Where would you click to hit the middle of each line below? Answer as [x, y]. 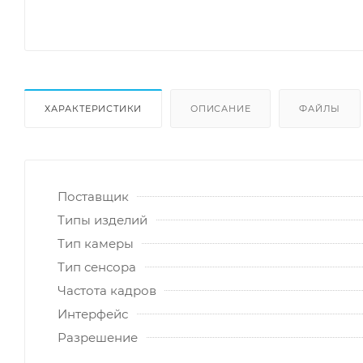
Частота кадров [107, 291]
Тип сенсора [97, 267]
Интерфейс [93, 314]
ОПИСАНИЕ [221, 109]
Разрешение [98, 338]
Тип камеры [96, 244]
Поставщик [93, 197]
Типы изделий [102, 220]
